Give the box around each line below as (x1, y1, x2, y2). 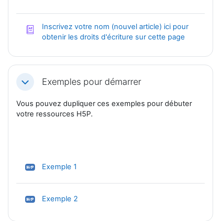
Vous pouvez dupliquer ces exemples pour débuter (16, 99, 192, 108)
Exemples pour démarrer (42, 76, 141, 87)
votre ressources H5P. (16, 109, 93, 118)
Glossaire (184, 32, 216, 41)
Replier (20, 80, 45, 90)
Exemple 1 (42, 162, 77, 172)
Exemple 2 (42, 194, 78, 204)
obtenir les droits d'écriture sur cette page (42, 32, 185, 41)
